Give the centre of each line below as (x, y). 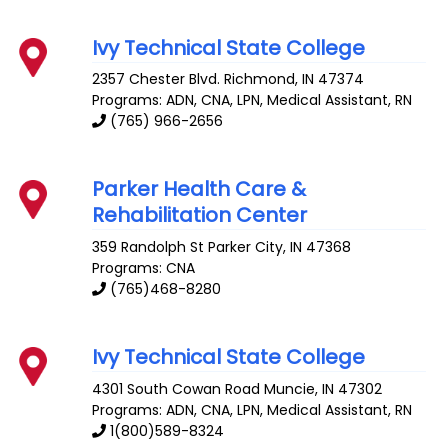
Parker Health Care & (199, 189)
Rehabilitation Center (200, 215)
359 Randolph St (148, 247)
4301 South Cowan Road (176, 388)
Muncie (290, 388)
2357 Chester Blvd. (156, 79)
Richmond (260, 79)
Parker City (246, 247)
